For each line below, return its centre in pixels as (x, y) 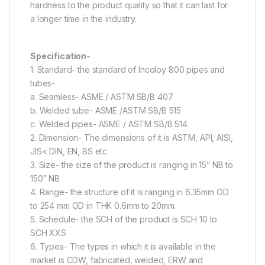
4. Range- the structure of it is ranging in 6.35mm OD (130, 192)
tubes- (43, 83)
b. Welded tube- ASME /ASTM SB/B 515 (106, 111)
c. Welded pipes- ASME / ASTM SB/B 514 (109, 124)
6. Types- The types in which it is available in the (123, 247)
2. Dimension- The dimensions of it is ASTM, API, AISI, (132, 138)
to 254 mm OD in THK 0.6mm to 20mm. (103, 206)
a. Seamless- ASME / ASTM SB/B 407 (102, 97)
